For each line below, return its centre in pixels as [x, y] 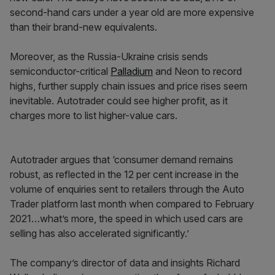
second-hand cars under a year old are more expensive [132, 12]
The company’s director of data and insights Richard [125, 263]
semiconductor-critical [60, 71]
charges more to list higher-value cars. [94, 115]
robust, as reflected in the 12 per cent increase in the [124, 174]
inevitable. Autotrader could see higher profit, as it [119, 101]
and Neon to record [197, 71]
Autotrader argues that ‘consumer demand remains [122, 160]
